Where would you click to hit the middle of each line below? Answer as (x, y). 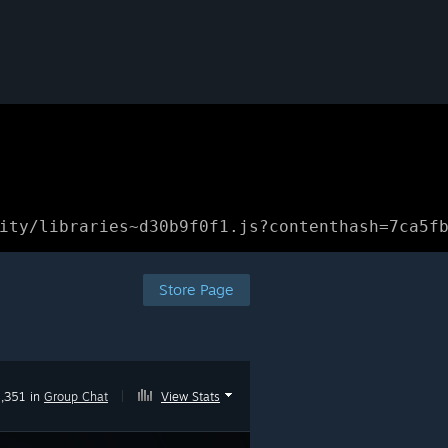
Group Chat (76, 396)
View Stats (190, 396)
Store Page (196, 289)
